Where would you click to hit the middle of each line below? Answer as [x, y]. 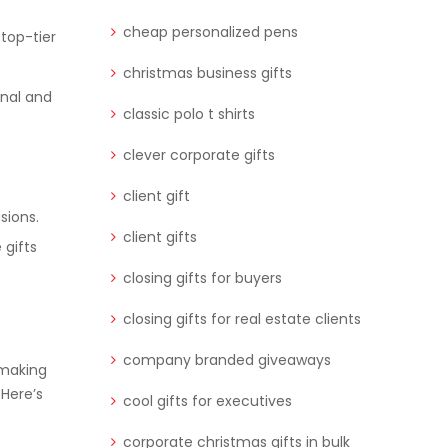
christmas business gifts [207, 73]
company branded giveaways [227, 360]
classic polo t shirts [189, 114]
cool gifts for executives [207, 401]
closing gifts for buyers [202, 278]
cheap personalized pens [210, 32]
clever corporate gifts [199, 155]
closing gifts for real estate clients [242, 319]
